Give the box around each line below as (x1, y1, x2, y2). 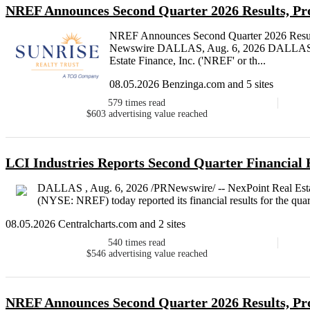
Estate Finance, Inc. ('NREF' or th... (109, 55, 266, 67)
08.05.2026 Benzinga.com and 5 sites (109, 78, 273, 91)
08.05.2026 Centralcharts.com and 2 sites (6, 218, 185, 230)
